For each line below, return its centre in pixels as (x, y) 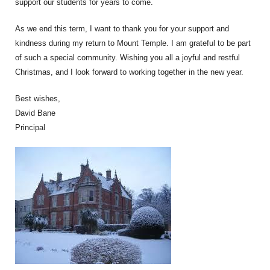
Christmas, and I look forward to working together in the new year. (129, 72)
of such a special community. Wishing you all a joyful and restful (127, 58)
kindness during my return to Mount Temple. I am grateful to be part (133, 43)
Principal (30, 127)
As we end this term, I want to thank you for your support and (122, 29)
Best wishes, (38, 99)
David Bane (35, 113)
